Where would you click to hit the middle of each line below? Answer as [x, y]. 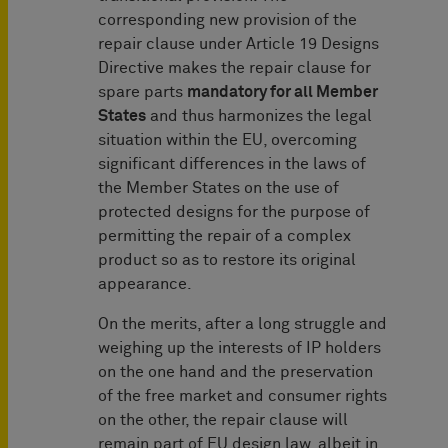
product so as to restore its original [227, 260]
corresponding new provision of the [227, 20]
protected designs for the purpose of [234, 212]
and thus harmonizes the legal [259, 116]
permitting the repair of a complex [224, 236]
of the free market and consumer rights [242, 396]
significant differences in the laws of [232, 164]
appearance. [145, 284]
